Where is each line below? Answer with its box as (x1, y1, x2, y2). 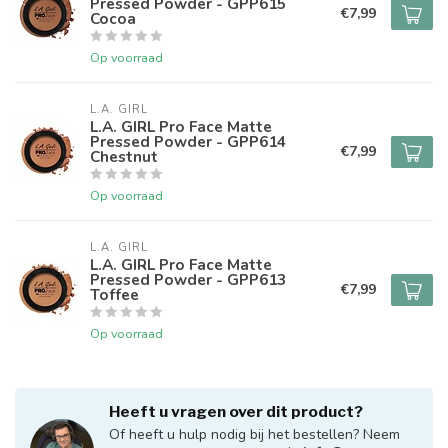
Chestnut (90, 146, 158, 167)
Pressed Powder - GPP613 (90, 269, 286, 290)
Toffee (90, 284, 139, 305)
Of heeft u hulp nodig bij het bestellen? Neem (109, 425, 400, 444)
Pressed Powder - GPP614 (90, 131, 286, 152)
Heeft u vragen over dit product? (109, 402, 363, 421)
